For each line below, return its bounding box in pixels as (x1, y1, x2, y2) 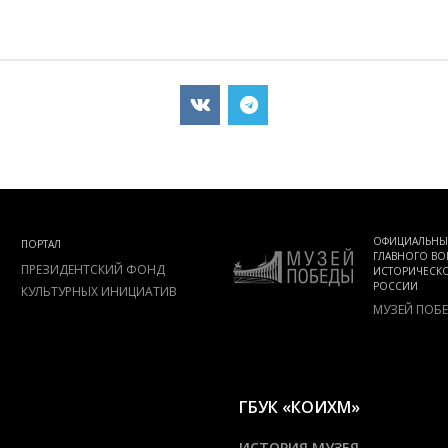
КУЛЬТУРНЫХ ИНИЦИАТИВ (20, 283, 177, 301)
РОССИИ (372, 279, 418, 294)
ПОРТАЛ (20, 237, 61, 252)
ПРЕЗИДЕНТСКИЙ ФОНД (20, 261, 165, 279)
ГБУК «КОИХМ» (239, 396, 360, 419)
